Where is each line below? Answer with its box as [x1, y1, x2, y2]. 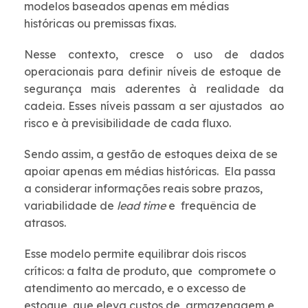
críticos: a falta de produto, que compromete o [24, 264, 276, 278]
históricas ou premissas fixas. [24, 16, 179, 31]
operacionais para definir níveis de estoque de [24, 65, 284, 79]
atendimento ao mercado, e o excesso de [24, 281, 246, 296]
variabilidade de [24, 199, 117, 213]
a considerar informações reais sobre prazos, [24, 181, 263, 196]
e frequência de [168, 199, 256, 213]
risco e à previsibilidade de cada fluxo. [24, 116, 234, 131]
